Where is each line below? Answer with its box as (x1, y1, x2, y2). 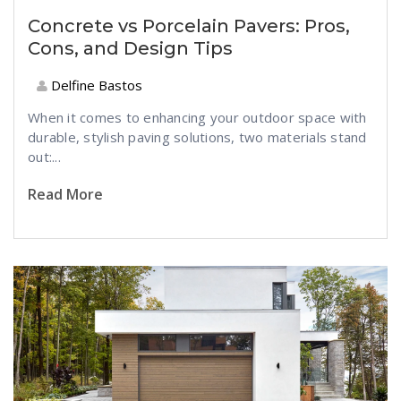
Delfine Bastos (47, 76, 142, 94)
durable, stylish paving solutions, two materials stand (28, 128, 367, 146)
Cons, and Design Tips (28, 38, 233, 59)
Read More (28, 184, 103, 204)
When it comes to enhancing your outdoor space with (28, 108, 367, 126)
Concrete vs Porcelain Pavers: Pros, (28, 15, 350, 37)
